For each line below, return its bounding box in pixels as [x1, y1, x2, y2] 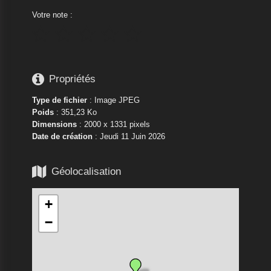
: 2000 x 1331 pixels [76, 119, 150, 129]
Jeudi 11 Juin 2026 [99, 131, 165, 141]
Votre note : [31, 10, 73, 19]
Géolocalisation [51, 166, 121, 178]
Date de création [31, 131, 93, 141]
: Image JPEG [87, 95, 140, 105]
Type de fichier [31, 95, 87, 105]
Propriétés [48, 73, 96, 85]
